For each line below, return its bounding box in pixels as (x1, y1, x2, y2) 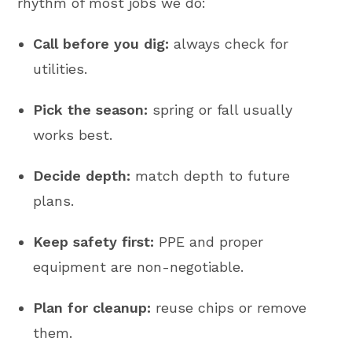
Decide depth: (33, 167, 131, 185)
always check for (169, 35, 289, 53)
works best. (33, 126, 113, 144)
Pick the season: (33, 101, 148, 119)
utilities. (33, 60, 88, 78)
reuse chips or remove (151, 299, 307, 317)
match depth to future (130, 167, 291, 185)
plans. (33, 192, 75, 210)
